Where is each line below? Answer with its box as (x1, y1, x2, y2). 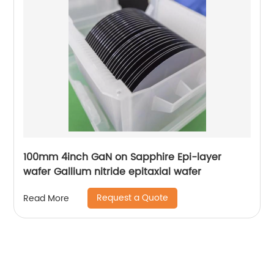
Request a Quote (97, 191, 169, 206)
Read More (23, 191, 70, 206)
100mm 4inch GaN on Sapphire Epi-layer (23, 149, 222, 166)
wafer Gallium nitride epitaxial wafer (23, 164, 202, 180)
